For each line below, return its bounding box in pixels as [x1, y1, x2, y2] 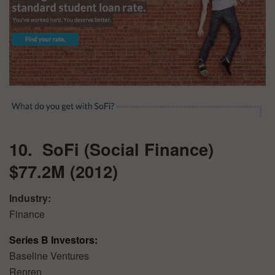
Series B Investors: [9, 233, 98, 247]
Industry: [9, 191, 51, 206]
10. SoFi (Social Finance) [9, 136, 233, 161]
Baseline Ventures [9, 249, 89, 263]
